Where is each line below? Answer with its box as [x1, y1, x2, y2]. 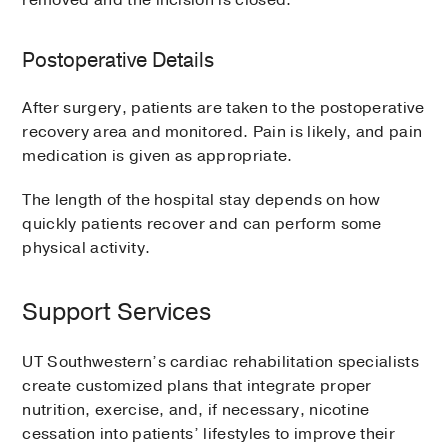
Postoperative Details [22, 47, 215, 75]
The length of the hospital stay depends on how [22, 189, 381, 212]
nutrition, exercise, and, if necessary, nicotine [22, 399, 370, 422]
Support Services [22, 296, 212, 329]
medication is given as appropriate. [22, 145, 293, 168]
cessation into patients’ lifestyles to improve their [22, 423, 396, 446]
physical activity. [22, 237, 151, 260]
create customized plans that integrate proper [22, 375, 372, 398]
